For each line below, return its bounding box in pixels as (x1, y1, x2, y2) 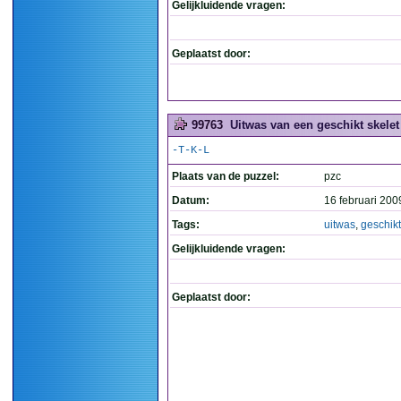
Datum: (172, 194, 209, 207)
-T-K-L (172, 144, 209, 157)
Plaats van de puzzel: (172, 170, 279, 183)
